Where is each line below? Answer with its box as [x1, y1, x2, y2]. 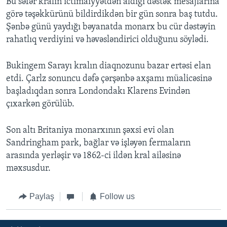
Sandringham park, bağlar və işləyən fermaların [6, 138, 191, 148]
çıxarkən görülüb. [6, 99, 74, 109]
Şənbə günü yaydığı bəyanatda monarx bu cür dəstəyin [6, 22, 215, 32]
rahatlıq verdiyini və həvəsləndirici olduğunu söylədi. [6, 35, 209, 45]
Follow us [99, 192, 135, 201]
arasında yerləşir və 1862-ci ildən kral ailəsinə [6, 151, 181, 161]
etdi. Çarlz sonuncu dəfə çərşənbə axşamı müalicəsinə [6, 74, 212, 84]
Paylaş [29, 192, 54, 201]
